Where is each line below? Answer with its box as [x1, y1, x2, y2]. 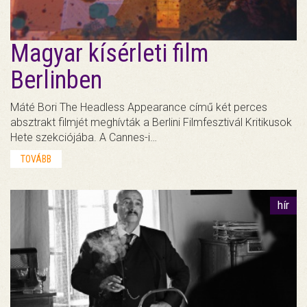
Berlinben [10, 65, 102, 95]
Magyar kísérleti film [10, 38, 208, 68]
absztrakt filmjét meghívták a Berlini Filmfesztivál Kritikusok [10, 115, 292, 129]
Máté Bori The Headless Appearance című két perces [10, 100, 267, 114]
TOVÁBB [21, 153, 51, 164]
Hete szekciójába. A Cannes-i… [10, 130, 157, 144]
